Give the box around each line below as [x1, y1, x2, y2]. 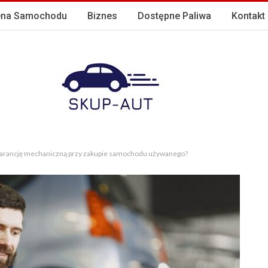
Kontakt [232, 10, 265, 22]
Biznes [87, 10, 117, 22]
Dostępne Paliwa [138, 10, 211, 22]
